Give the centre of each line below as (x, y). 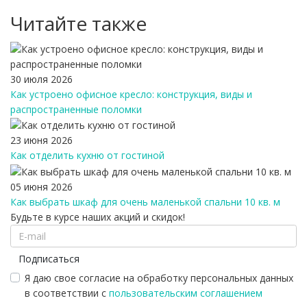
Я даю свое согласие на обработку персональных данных (159, 278)
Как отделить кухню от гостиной (87, 156)
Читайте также (78, 24)
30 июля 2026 (41, 79)
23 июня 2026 (41, 140)
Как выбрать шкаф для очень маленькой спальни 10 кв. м (145, 201)
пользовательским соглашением (186, 293)
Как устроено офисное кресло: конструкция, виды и (131, 95)
